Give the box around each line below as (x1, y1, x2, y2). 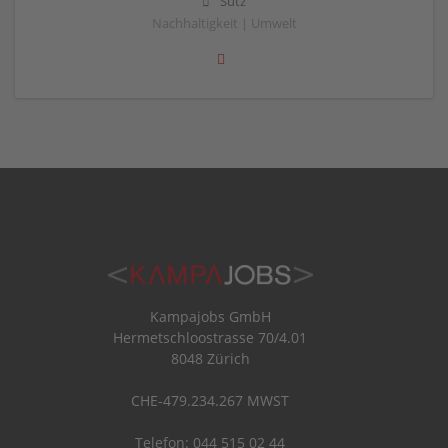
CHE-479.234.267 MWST (131, 390, 289, 410)
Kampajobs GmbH (149, 306, 271, 326)
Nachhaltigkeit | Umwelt (151, 15, 297, 33)
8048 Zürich (170, 348, 250, 368)
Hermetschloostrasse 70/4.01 (113, 327, 307, 347)
